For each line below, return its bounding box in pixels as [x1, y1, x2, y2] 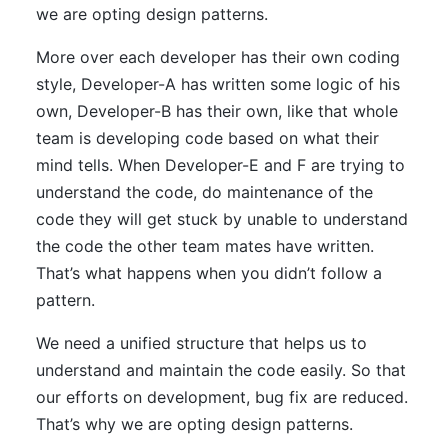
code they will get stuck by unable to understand [36, 209, 408, 229]
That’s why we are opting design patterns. [36, 414, 353, 434]
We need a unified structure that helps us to [36, 333, 367, 353]
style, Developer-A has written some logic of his [36, 74, 400, 94]
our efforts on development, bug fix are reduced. [36, 387, 408, 407]
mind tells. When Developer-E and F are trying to [36, 155, 405, 175]
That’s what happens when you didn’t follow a [36, 263, 382, 283]
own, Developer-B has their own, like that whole [36, 101, 398, 121]
